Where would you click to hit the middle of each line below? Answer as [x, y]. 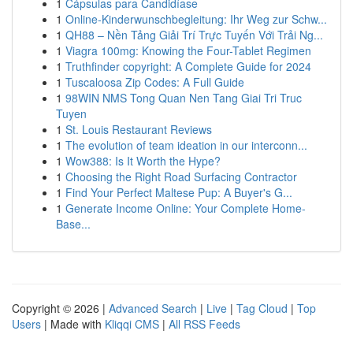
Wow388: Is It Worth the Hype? [143, 161]
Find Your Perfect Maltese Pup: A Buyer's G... [179, 192]
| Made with [73, 324]
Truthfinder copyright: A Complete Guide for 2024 [188, 66]
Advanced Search [153, 308]
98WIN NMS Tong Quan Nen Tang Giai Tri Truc [184, 98]
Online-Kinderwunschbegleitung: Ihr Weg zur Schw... [196, 19]
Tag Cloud [262, 308]
